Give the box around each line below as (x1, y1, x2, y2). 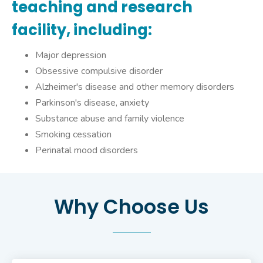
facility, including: (12, 19, 152, 41)
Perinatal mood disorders (35, 144, 138, 157)
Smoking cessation (35, 128, 112, 141)
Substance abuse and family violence (35, 112, 184, 126)
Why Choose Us (54, 193, 209, 221)
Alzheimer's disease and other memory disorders (35, 80, 234, 94)
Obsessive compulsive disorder (35, 65, 163, 78)
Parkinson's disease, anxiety (35, 96, 149, 110)
